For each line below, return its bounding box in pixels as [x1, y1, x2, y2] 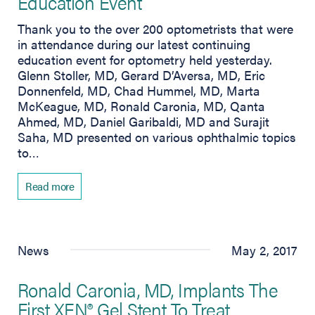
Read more [25, 177, 75, 194]
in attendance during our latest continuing [18, 34, 250, 53]
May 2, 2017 [231, 240, 297, 259]
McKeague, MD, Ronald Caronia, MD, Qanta [18, 96, 265, 115]
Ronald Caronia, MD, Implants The [18, 274, 278, 303]
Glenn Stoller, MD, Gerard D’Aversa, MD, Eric [18, 65, 265, 84]
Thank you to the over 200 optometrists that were [18, 19, 293, 37]
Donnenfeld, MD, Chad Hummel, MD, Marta [18, 81, 260, 99]
